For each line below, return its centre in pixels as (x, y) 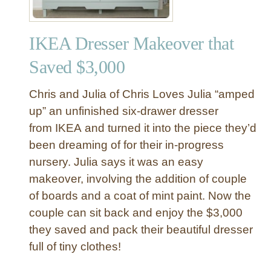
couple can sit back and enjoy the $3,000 (136, 212)
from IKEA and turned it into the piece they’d (143, 128)
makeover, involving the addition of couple (138, 178)
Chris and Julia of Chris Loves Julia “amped (142, 94)
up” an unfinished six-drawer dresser (124, 111)
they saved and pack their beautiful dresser (141, 229)
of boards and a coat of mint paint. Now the (140, 195)
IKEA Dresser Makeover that (131, 43)
